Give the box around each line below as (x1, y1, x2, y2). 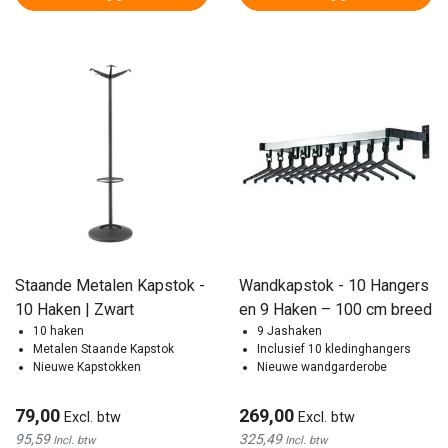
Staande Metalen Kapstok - (15, 276, 205, 296)
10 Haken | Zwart (15, 300, 134, 320)
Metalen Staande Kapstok (33, 342, 174, 357)
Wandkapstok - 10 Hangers (239, 276, 429, 296)
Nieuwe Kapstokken (33, 360, 141, 375)
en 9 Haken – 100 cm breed (239, 300, 432, 320)
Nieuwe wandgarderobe (257, 360, 387, 375)
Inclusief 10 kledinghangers (257, 342, 411, 357)
